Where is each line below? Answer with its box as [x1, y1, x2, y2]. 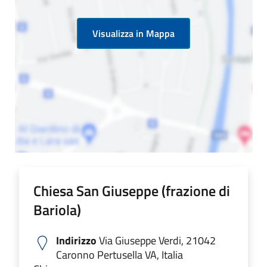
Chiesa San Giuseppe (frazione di [33, 179, 230, 201]
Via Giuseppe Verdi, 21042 [97, 232, 216, 249]
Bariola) [33, 198, 81, 221]
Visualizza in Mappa [92, 26, 175, 41]
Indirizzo [56, 232, 97, 249]
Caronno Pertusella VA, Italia [56, 246, 183, 263]
